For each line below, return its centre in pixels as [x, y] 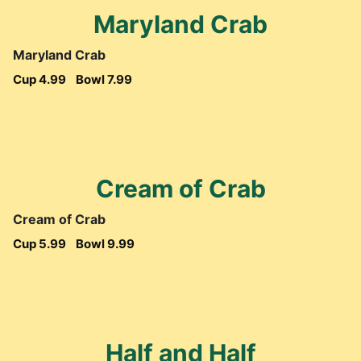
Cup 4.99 [39, 79]
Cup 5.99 [39, 244]
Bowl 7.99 [104, 79]
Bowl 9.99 [105, 244]
